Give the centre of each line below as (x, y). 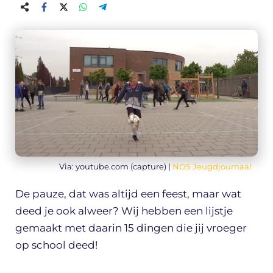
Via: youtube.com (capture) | (116, 166)
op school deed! (56, 245)
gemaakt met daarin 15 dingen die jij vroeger (131, 228)
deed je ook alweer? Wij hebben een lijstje (124, 211)
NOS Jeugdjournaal (212, 166)
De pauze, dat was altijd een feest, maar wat (128, 193)
